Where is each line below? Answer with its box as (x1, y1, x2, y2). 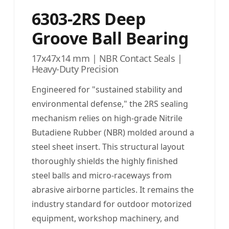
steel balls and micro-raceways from (31, 170, 172, 181)
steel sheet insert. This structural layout (31, 141, 185, 153)
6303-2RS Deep (31, 8, 146, 30)
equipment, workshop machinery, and (31, 213, 179, 224)
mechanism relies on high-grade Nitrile (31, 112, 182, 124)
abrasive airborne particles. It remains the (31, 184, 194, 196)
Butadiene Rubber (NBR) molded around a (31, 127, 194, 139)
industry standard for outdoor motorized (31, 198, 192, 210)
